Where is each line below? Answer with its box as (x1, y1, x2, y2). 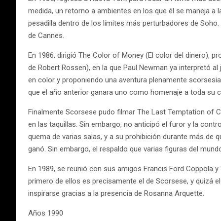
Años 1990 (28, 209, 63, 218)
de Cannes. (28, 31, 64, 40)
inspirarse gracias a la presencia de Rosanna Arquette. (28, 189, 204, 198)
